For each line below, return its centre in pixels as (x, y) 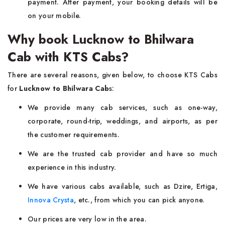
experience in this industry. (72, 167)
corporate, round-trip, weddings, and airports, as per (123, 121)
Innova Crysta (51, 200)
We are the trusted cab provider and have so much (123, 154)
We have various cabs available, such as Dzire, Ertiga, (123, 187)
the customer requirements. (74, 135)
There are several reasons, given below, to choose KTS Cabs (113, 75)
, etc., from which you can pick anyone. (139, 200)
